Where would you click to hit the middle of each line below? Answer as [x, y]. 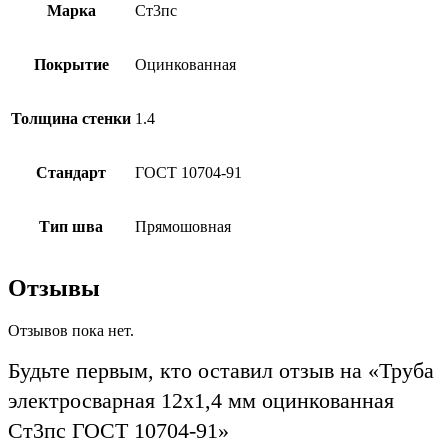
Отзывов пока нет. [71, 330]
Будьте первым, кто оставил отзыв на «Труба [221, 370]
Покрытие [71, 65]
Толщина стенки [71, 119]
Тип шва [71, 227]
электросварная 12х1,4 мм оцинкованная [201, 400]
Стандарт [71, 173]
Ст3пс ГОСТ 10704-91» [118, 430]
